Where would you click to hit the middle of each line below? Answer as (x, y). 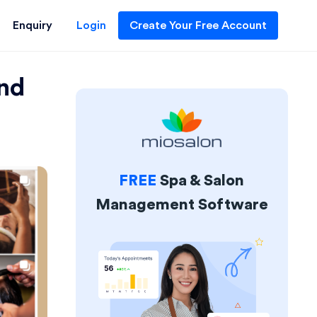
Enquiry (32, 26)
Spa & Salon (201, 180)
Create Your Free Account (198, 26)
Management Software (181, 204)
